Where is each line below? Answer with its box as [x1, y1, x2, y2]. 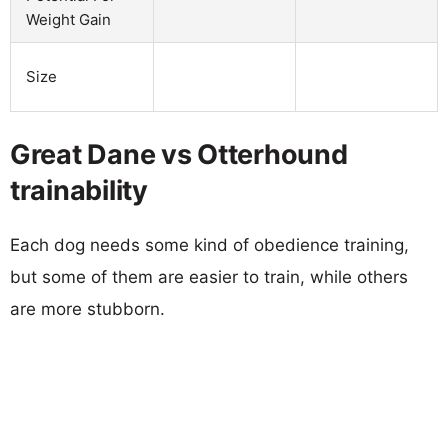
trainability [10, 173, 148, 207]
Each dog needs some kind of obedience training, [10, 234, 409, 255]
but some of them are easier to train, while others [10, 266, 408, 287]
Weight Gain [26, 9, 111, 29]
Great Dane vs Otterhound [10, 137, 348, 171]
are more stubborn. [10, 298, 165, 319]
